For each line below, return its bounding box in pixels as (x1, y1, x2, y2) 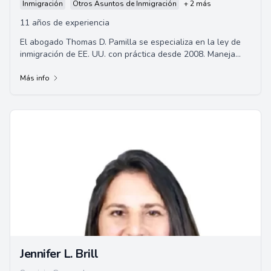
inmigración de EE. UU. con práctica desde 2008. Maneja (20, 48, 235, 60)
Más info (20, 73, 50, 83)
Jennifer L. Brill (20, 246, 99, 262)
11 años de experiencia (20, 17, 109, 28)
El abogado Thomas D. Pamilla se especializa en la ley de (20, 36, 241, 48)
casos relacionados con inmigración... (20, 60, 162, 72)
